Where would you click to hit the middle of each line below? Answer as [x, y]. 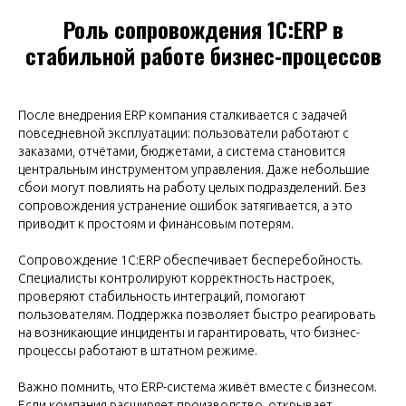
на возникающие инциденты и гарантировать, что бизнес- [189, 333]
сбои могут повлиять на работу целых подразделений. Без [192, 188]
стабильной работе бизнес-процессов [203, 56]
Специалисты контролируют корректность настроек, [176, 279]
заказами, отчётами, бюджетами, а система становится [182, 152]
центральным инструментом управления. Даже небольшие [194, 170]
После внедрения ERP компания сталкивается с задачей [183, 116]
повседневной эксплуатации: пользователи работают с [184, 134]
